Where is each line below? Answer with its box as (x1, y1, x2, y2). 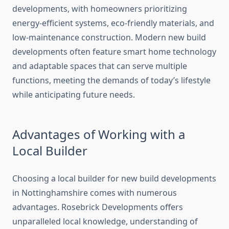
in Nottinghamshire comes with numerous (12, 187, 177, 199)
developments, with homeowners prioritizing (12, 3, 187, 15)
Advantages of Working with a (12, 126, 185, 143)
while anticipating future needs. (12, 89, 135, 101)
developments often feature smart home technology (12, 46, 216, 58)
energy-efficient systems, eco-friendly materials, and (12, 17, 214, 29)
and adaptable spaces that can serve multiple (12, 60, 187, 72)
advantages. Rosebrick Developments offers (12, 201, 183, 213)
